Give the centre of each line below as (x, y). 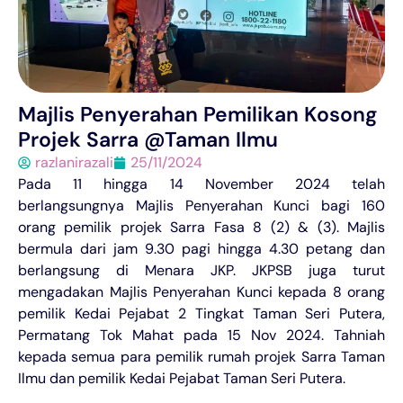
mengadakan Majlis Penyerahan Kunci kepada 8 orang (201, 291)
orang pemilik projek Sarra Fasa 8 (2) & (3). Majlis (201, 227)
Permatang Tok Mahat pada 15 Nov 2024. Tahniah (201, 335)
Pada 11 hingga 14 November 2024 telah (201, 184)
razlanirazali (74, 162)
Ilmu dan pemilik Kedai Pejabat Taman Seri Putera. (182, 378)
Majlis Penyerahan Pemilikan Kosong (197, 114)
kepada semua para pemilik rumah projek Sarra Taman (201, 356)
